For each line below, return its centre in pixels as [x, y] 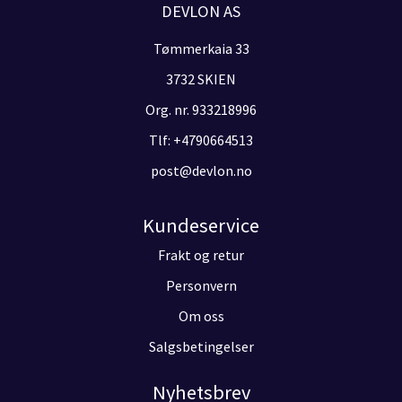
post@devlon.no [201, 170]
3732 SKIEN [201, 79]
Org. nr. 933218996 [201, 109]
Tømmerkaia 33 [201, 48]
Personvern [201, 285]
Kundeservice [201, 225]
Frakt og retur [201, 254]
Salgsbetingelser [201, 346]
